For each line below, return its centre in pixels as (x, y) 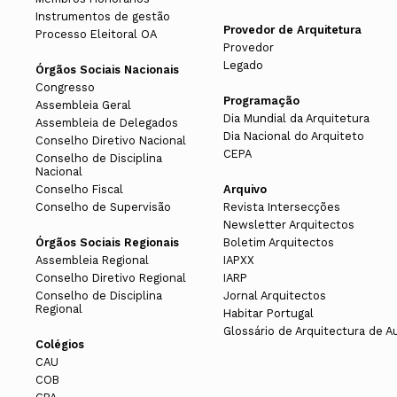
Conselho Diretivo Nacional (111, 141)
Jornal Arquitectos (274, 296)
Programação (261, 101)
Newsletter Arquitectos (288, 225)
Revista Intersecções (281, 207)
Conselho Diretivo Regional (111, 278)
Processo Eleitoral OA (96, 35)
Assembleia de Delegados (107, 123)
